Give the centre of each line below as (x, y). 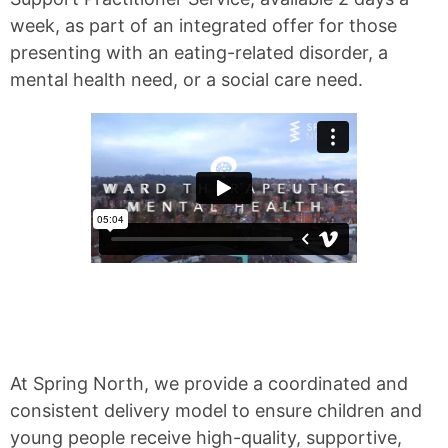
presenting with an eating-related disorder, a (199, 52)
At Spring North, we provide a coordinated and (209, 383)
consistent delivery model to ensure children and (216, 410)
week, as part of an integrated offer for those (203, 25)
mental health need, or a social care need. (186, 79)
